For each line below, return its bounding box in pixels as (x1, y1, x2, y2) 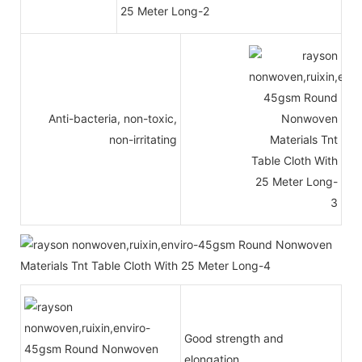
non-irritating (109, 133, 177, 147)
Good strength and (184, 331, 284, 346)
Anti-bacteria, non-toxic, (48, 112, 177, 126)
